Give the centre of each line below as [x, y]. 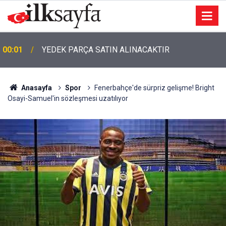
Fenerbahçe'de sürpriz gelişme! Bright [154, 88]
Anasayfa [36, 88]
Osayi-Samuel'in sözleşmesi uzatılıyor [68, 98]
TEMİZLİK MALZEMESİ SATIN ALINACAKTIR [121, 50]
